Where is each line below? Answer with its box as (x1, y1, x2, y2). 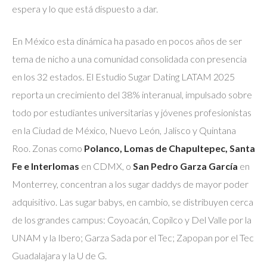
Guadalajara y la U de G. (12, 249, 107, 261)
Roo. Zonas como (12, 142, 84, 154)
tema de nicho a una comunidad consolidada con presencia (12, 52, 247, 64)
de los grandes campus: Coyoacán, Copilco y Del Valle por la (12, 213, 252, 225)
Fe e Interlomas (12, 160, 79, 172)
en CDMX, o (79, 160, 133, 172)
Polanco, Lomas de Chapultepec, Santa (84, 142, 255, 154)
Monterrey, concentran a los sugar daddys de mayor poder (12, 178, 249, 190)
